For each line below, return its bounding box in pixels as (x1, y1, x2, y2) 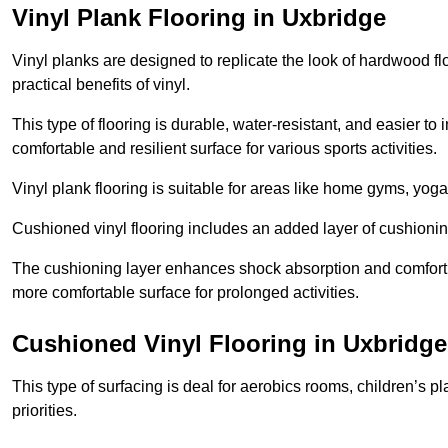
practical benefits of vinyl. (12, 76, 190, 94)
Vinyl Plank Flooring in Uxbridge (12, 4, 386, 32)
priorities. (12, 402, 77, 420)
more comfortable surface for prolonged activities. (12, 284, 359, 302)
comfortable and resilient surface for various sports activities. (12, 140, 437, 158)
